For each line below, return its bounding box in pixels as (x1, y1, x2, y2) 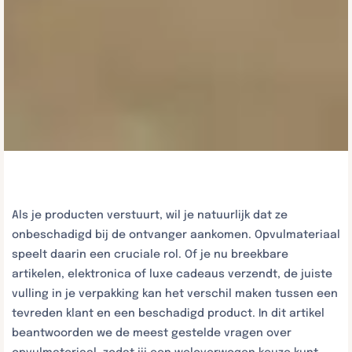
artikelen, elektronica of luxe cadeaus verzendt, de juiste (12, 268, 332, 280)
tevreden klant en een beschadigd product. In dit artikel (12, 307, 324, 319)
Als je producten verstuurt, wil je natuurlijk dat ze (12, 209, 288, 221)
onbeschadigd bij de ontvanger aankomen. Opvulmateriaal (12, 229, 340, 240)
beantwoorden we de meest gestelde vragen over (12, 327, 291, 339)
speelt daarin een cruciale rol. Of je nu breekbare (12, 248, 288, 260)
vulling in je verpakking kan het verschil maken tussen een (12, 288, 338, 299)
